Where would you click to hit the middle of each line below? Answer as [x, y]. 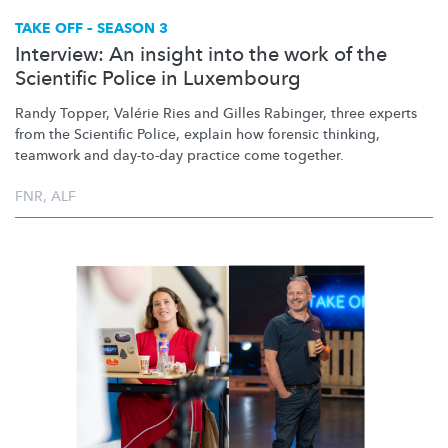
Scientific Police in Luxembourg [158, 79]
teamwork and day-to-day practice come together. [179, 156]
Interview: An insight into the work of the [201, 55]
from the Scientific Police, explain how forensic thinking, [197, 135]
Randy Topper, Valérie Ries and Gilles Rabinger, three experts [216, 114]
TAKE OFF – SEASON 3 [91, 29]
